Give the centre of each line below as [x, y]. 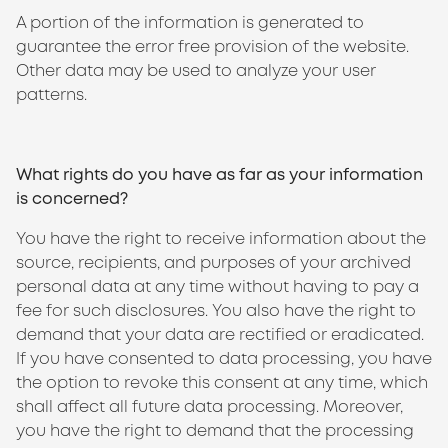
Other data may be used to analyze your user [196, 70]
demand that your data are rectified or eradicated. [220, 334]
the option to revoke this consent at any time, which [222, 382]
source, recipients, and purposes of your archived [213, 262]
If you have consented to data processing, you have [224, 358]
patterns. [51, 94]
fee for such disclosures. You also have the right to [216, 310]
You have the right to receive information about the [221, 238]
